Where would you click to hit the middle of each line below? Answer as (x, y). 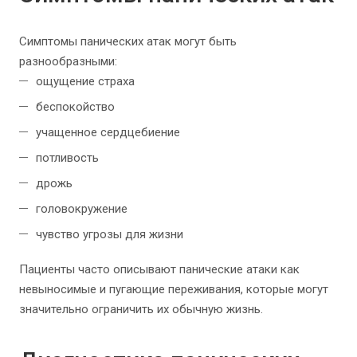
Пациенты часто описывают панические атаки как (159, 270)
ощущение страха (85, 82)
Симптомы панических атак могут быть (128, 42)
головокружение (83, 209)
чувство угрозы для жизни (110, 235)
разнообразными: (70, 62)
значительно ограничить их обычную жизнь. (141, 310)
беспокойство (75, 107)
